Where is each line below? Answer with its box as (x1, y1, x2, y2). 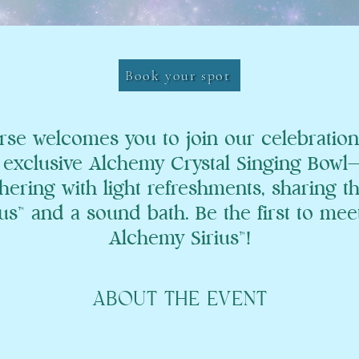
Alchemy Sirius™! (108, 230, 251, 248)
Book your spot (124, 67, 232, 84)
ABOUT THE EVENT (92, 290, 267, 309)
